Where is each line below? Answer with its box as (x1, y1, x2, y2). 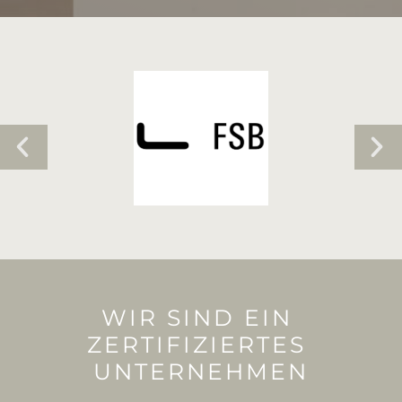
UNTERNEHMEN (93, 358, 309, 386)
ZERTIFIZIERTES (87, 331, 315, 359)
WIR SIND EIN (100, 304, 301, 332)
